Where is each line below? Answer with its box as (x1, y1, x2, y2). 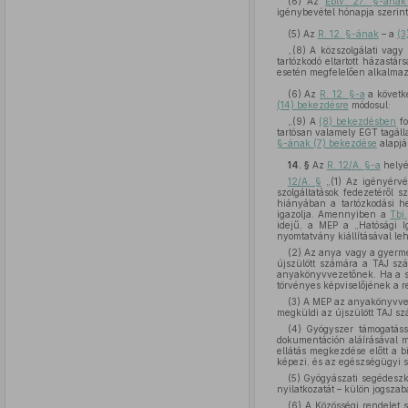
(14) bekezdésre (276, 99, 349, 110)
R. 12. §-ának (317, 28, 379, 39)
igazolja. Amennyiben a (276, 209, 390, 219)
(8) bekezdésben (319, 116, 397, 127)
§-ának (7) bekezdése (276, 138, 377, 148)
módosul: (348, 99, 391, 110)
